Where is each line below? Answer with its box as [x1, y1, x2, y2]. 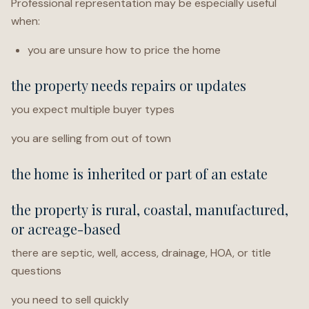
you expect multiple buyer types [11, 102, 175, 117]
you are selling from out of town [11, 131, 171, 146]
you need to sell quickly [11, 292, 129, 307]
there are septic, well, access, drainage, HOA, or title [11, 246, 271, 260]
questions [11, 263, 61, 278]
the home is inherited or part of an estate [11, 164, 268, 183]
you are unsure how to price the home [28, 43, 221, 57]
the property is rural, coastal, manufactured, [11, 200, 288, 219]
